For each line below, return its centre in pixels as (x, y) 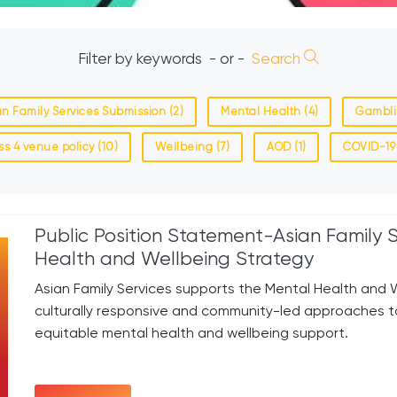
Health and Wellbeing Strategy (174, 259)
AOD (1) (287, 147)
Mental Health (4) (270, 112)
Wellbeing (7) (192, 147)
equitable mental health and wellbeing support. (191, 333)
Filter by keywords (141, 58)
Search (277, 58)
